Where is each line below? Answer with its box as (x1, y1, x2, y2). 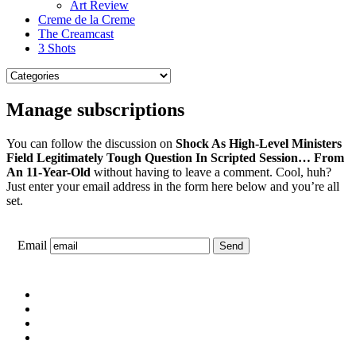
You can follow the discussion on (6, 136, 176, 150)
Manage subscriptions (6, 99, 184, 120)
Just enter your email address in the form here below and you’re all (6, 179, 339, 193)
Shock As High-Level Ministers (176, 136, 342, 150)
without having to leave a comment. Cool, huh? (91, 164, 331, 179)
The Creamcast (38, 27, 114, 41)
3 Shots (38, 41, 75, 55)
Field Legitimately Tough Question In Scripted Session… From (6, 150, 344, 164)
